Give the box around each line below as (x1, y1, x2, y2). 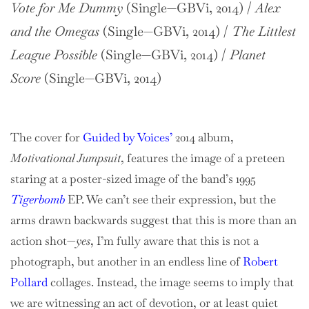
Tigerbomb (10, 191, 65, 207)
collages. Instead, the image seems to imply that (48, 274, 294, 290)
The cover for (10, 129, 83, 145)
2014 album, (172, 129, 234, 145)
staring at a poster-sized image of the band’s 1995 (10, 170, 256, 186)
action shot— (10, 232, 76, 248)
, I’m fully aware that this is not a (90, 232, 259, 248)
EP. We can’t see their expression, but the (65, 191, 276, 207)
